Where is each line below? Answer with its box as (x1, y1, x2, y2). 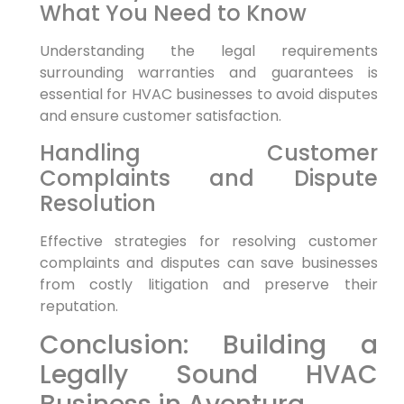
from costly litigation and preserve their (39, 273, 378, 295)
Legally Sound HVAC (39, 356, 378, 392)
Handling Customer (39, 137, 378, 168)
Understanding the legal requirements (39, 41, 378, 62)
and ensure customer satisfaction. (39, 106, 281, 127)
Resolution (39, 188, 156, 218)
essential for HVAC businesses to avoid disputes (39, 84, 378, 106)
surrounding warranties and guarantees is (39, 62, 378, 84)
